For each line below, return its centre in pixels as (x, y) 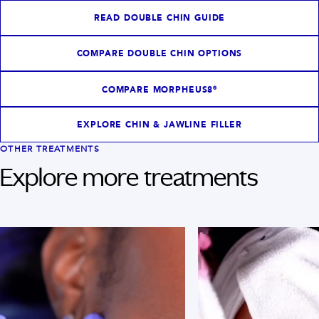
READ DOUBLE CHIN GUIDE (159, 18)
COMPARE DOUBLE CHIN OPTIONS (159, 53)
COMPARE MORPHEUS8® (159, 89)
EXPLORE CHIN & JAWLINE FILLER (159, 125)
